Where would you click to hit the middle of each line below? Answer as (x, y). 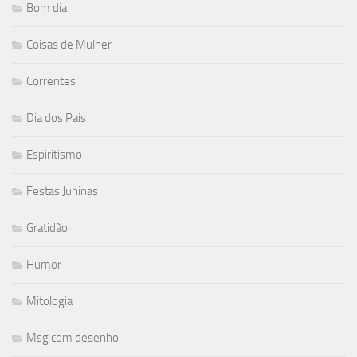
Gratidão (47, 228)
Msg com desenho (73, 338)
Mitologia (49, 302)
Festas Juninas (62, 192)
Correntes (51, 82)
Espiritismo (54, 155)
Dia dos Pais (56, 118)
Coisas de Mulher (69, 45)
